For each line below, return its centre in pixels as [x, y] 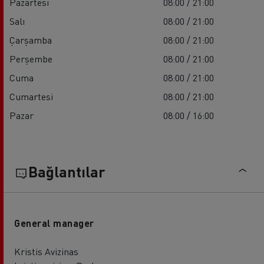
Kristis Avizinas [46, 251]
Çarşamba [31, 39]
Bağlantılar [67, 171]
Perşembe [31, 58]
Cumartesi [31, 96]
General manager [54, 223]
